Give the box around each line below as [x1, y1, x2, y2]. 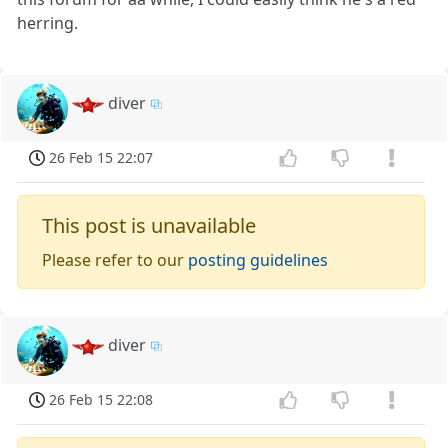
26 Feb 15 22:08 [49, 389, 154, 409]
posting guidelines [188, 248, 329, 271]
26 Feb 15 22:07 [49, 148, 154, 168]
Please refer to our [42, 248, 189, 271]
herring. [17, 12, 79, 35]
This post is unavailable [42, 211, 257, 239]
